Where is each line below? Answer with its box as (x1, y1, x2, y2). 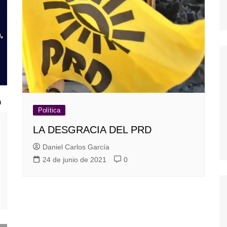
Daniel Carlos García (43, 143, 109, 152)
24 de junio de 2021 (43, 156, 106, 164)
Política (38, 106, 60, 115)
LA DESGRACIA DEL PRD (33, 124, 152, 136)
